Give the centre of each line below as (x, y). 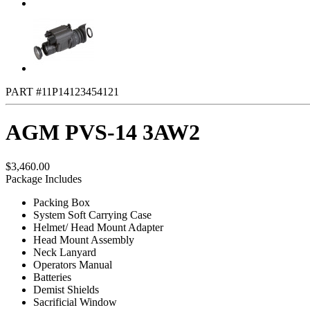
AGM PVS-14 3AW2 (103, 133)
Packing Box (62, 202)
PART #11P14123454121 (62, 92)
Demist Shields (66, 289)
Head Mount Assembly (84, 239)
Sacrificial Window (75, 302)
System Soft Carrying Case (92, 215)
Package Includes (44, 179)
